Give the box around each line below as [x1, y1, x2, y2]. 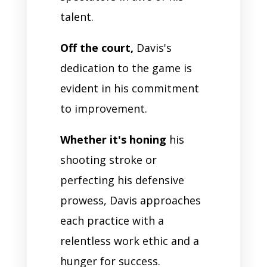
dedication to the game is [60, 60, 192, 75]
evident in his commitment [60, 80, 199, 95]
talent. [60, 9, 94, 24]
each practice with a [60, 213, 164, 228]
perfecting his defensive [60, 172, 184, 187]
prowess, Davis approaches [60, 193, 201, 207]
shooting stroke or [60, 152, 157, 167]
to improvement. [60, 101, 150, 116]
